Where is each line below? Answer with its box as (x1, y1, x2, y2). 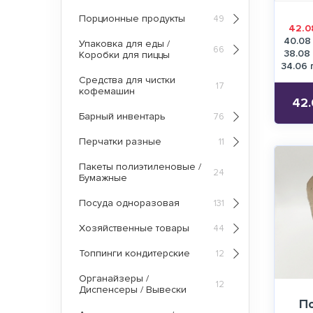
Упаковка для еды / (79, 38, 170, 50)
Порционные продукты (79, 13, 185, 24)
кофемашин (79, 85, 135, 97)
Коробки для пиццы (79, 49, 170, 61)
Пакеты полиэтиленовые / (79, 161, 201, 173)
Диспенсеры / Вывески (79, 284, 187, 296)
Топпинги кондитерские (79, 247, 190, 259)
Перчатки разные (79, 136, 161, 147)
